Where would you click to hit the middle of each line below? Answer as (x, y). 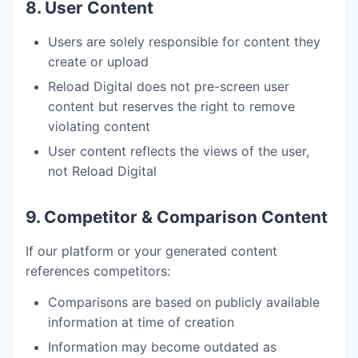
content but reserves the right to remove (171, 106)
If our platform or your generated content (151, 251)
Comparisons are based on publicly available (184, 302)
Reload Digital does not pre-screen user (169, 86)
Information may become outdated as (162, 347)
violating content (99, 126)
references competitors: (98, 271)
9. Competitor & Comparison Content (177, 217)
